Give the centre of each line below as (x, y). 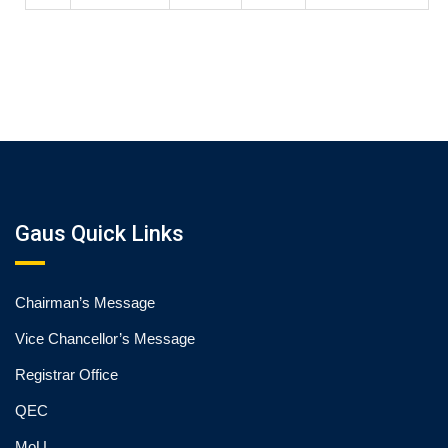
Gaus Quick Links (99, 233)
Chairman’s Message (85, 302)
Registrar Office (66, 374)
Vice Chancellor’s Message (105, 338)
